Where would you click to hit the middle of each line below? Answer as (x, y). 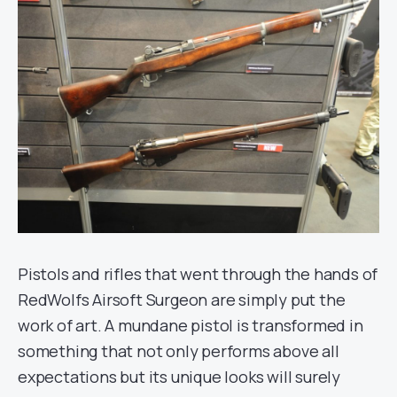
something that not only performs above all (179, 350)
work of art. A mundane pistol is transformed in (191, 325)
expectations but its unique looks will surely (179, 376)
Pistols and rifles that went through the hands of (198, 273)
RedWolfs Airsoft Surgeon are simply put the (182, 299)
